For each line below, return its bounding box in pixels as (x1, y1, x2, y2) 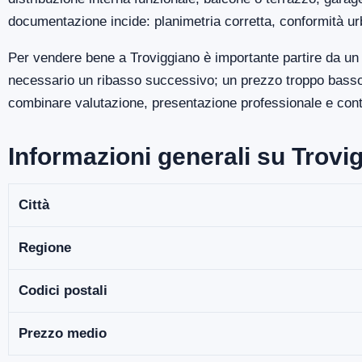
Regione (19, 239, 71, 255)
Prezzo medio (19, 325, 107, 341)
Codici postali (19, 282, 107, 298)
